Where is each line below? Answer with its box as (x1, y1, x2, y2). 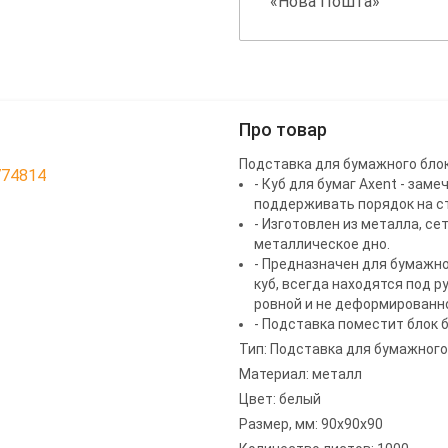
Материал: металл (239, 366, 362, 383)
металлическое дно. (254, 236, 390, 253)
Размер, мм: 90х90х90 (239, 416, 383, 433)
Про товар (239, 119, 327, 141)
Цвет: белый (239, 391, 321, 408)
